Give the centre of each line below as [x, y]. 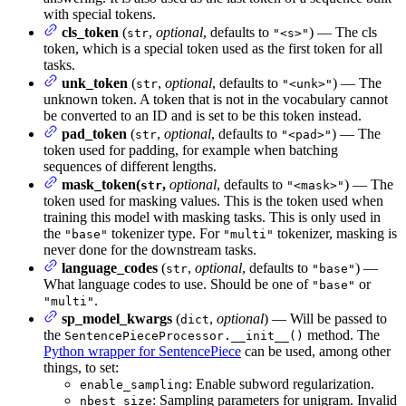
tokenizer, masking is [335, 234]
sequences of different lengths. [130, 167]
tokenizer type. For [165, 234]
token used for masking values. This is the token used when [213, 201]
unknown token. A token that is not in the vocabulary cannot [216, 100]
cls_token [90, 33]
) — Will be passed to [325, 319]
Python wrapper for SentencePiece [142, 352]
